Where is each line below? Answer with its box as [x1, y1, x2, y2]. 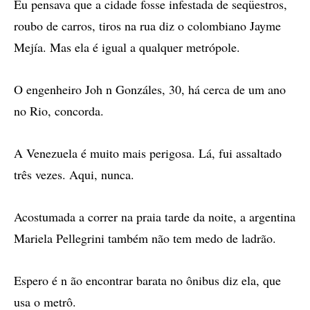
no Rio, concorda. [14, 102, 104, 119]
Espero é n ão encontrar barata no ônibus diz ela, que [14, 272, 281, 289]
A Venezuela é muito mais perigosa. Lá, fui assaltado [14, 145, 282, 161]
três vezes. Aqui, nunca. [14, 166, 134, 183]
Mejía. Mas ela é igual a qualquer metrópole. [14, 39, 240, 55]
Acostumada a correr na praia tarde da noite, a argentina [14, 208, 295, 225]
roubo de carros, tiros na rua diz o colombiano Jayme [14, 17, 281, 34]
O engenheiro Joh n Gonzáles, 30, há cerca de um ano [14, 81, 286, 98]
